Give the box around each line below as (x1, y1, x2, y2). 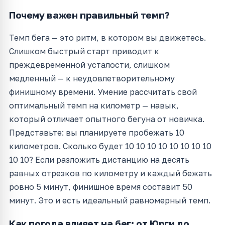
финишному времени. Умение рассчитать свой (9, 87, 197, 97)
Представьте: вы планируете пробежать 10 (9, 128, 184, 138)
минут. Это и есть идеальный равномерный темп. (9, 195, 210, 206)
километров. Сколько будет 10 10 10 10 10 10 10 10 (9, 141, 211, 152)
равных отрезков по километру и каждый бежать (9, 168, 212, 179)
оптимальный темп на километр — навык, (9, 100, 179, 111)
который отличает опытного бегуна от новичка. (9, 114, 204, 125)
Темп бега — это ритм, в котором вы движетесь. (9, 33, 206, 43)
